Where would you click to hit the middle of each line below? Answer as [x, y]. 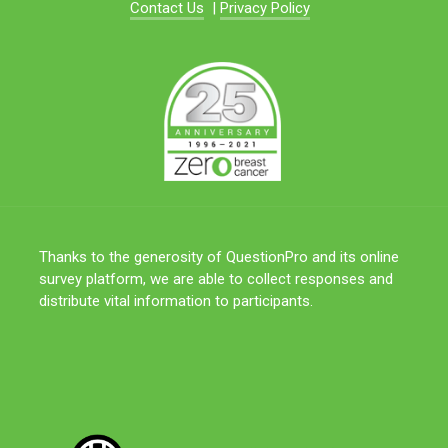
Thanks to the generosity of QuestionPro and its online [219, 257]
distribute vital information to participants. [176, 301]
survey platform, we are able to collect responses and [216, 279]
